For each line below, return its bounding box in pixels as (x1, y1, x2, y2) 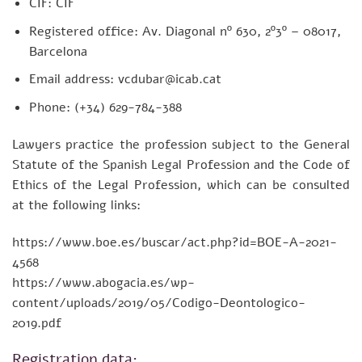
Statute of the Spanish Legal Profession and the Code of (12, 155, 350, 174)
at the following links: (12, 196, 141, 214)
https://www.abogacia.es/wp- (12, 273, 195, 292)
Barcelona (28, 42, 87, 61)
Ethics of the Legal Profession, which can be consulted (12, 175, 350, 194)
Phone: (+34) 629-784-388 (28, 98, 182, 116)
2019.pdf (12, 314, 61, 332)
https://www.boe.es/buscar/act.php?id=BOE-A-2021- (12, 233, 337, 251)
